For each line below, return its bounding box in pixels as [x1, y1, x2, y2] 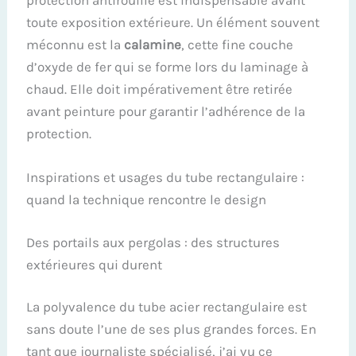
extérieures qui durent [26, 256, 163, 273]
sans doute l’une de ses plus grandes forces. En [26, 321, 317, 338]
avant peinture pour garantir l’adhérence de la [26, 103, 306, 120]
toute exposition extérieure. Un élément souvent [26, 14, 320, 31]
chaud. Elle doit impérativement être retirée [26, 81, 293, 98]
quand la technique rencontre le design [26, 192, 267, 208]
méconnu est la [26, 37, 125, 53]
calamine [124, 37, 182, 53]
